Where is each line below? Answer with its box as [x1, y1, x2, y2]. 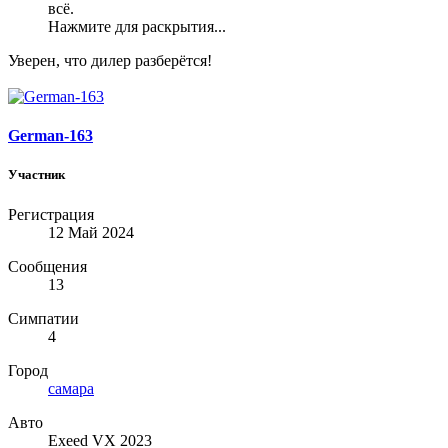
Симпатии [8, 309, 79, 327]
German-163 [8, 127, 93, 145]
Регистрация [8, 205, 94, 223]
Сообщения [8, 257, 87, 275]
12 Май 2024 [48, 223, 134, 241]
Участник [8, 167, 65, 183]
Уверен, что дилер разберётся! [8, 52, 212, 70]
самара [48, 379, 94, 397]
